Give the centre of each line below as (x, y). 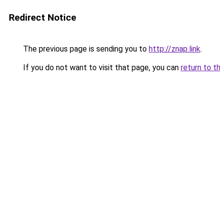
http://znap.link (175, 49)
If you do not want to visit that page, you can (101, 68)
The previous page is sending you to (85, 49)
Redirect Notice (42, 17)
